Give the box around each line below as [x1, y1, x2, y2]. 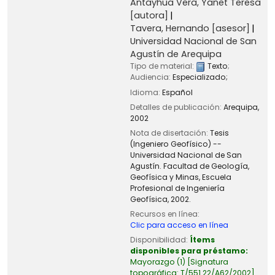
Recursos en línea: [130, 208, 199, 219]
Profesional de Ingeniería [130, 182, 225, 193]
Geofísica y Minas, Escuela [130, 171, 231, 182]
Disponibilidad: [130, 234, 190, 245]
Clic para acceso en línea [130, 219, 228, 230]
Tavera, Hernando [130, 22, 209, 35]
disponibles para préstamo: [130, 245, 248, 256]
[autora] [130, 9, 168, 22]
